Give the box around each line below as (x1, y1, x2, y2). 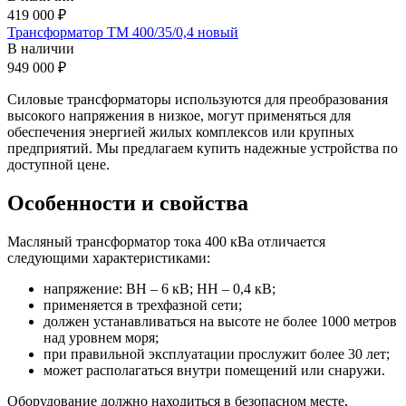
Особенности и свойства (7, 190, 248, 215)
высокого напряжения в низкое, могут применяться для (7, 107, 351, 123)
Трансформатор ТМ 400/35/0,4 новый (7, 24, 238, 40)
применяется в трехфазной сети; (43, 296, 242, 313)
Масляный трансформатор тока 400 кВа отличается (7, 233, 325, 249)
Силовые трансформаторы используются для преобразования (7, 91, 388, 107)
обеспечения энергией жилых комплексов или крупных (7, 123, 354, 140)
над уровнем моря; (43, 329, 159, 345)
